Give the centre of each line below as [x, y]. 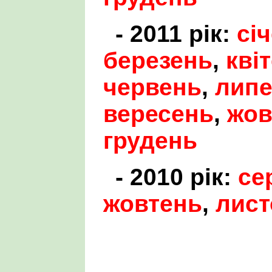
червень [152, 87]
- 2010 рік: [177, 177]
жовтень [153, 203]
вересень [158, 114]
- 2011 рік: [176, 33]
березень [158, 60]
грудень [150, 140]
